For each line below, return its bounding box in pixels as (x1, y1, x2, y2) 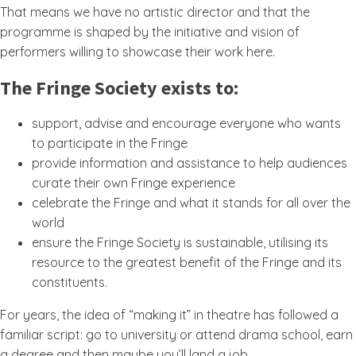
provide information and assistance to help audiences (32, 155, 347, 171)
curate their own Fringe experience (32, 175, 235, 191)
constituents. (32, 274, 107, 290)
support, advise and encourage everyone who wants (32, 115, 341, 131)
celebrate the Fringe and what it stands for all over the (32, 195, 350, 211)
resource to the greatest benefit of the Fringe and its (32, 254, 342, 270)
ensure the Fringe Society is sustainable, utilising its (32, 234, 328, 250)
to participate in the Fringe (32, 135, 188, 151)
